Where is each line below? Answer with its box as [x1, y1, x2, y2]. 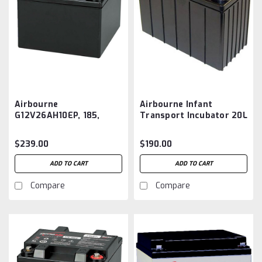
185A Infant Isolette [15, 120, 101, 132]
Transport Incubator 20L [140, 109, 247, 121]
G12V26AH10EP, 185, [15, 109, 100, 121]
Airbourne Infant [140, 98, 212, 110]
